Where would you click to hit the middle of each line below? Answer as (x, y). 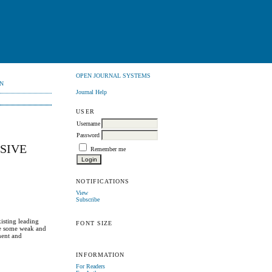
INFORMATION (100, 255)
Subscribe (88, 199)
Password (88, 135)
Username (89, 123)
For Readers (91, 266)
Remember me (108, 149)
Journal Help (92, 92)
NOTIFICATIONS (103, 181)
